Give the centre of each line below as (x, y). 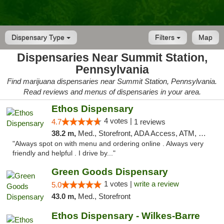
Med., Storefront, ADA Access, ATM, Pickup (138, 133)
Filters (166, 37)
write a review (156, 184)
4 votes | (119, 121)
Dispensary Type (39, 37)
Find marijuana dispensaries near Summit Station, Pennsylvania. (112, 81)
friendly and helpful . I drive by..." (64, 153)
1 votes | (119, 184)
